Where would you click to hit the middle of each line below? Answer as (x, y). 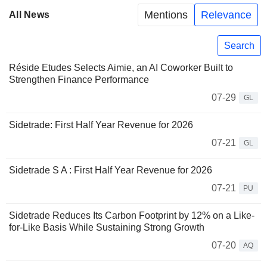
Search (239, 45)
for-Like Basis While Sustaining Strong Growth (107, 228)
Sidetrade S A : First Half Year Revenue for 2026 (111, 170)
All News (30, 15)
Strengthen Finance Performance (79, 80)
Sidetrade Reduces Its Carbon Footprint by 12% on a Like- (132, 216)
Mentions (166, 15)
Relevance (226, 15)
